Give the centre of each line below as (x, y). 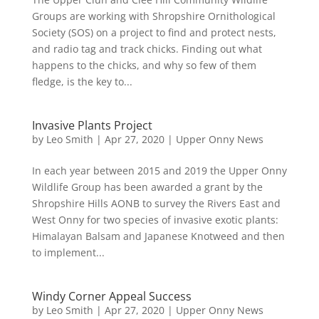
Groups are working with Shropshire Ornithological (153, 16)
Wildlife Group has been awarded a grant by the (147, 187)
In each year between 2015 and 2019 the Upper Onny (159, 171)
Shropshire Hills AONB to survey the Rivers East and (156, 203)
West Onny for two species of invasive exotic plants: (155, 220)
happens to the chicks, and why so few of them (144, 65)
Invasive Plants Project (92, 125)
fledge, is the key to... (82, 82)
